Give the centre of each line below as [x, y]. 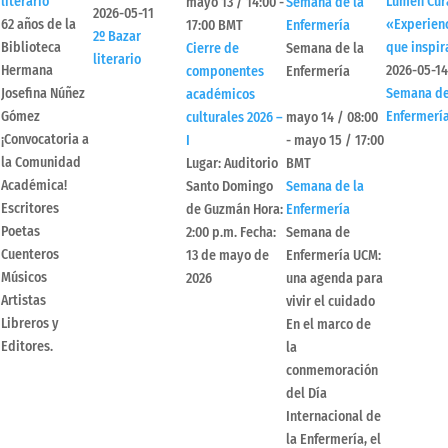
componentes [225, 72]
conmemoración [332, 371]
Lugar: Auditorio [232, 164]
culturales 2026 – [234, 118]
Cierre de [212, 49]
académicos [220, 95]
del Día [306, 394]
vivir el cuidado [330, 302]
